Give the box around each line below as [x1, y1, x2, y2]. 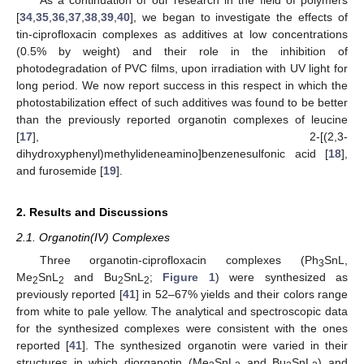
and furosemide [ [16, 163, 103, 177]
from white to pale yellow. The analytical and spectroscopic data [16, 305, 348, 318]
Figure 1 [162, 271, 215, 284]
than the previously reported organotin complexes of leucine [16, 112, 348, 126]
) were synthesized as [214, 271, 349, 284]
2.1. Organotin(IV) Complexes [16, 230, 170, 244]
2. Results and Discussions [16, 205, 168, 219]
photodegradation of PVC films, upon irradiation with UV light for [16, 61, 348, 75]
